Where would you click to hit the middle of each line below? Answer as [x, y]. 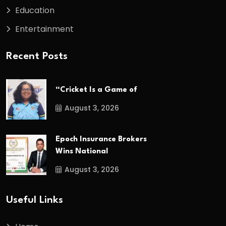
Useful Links [35, 201]
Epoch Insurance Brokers [101, 140]
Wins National [82, 152]
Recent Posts [37, 57]
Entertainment [44, 29]
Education [35, 10]
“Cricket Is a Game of [96, 90]
